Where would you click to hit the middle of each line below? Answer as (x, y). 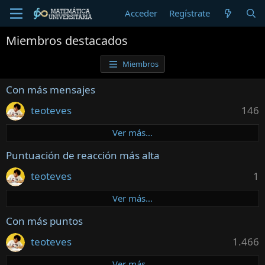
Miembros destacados (67, 41)
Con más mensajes (51, 90)
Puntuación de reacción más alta (83, 155)
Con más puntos (44, 221)
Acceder (141, 13)
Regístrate (190, 13)
